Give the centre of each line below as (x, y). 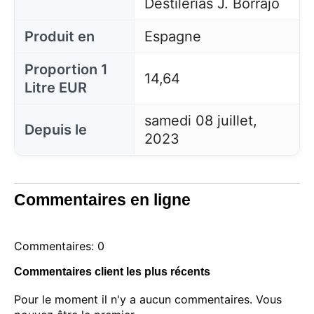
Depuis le (56, 130)
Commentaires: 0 (59, 246)
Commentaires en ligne (102, 200)
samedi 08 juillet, (200, 121)
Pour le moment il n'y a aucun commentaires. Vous (148, 299)
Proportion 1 (66, 69)
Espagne (172, 36)
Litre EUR (56, 88)
